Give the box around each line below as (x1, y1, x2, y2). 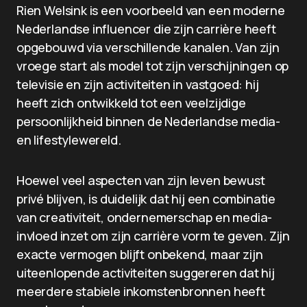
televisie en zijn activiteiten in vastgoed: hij (16, 76, 259, 93)
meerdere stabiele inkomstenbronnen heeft (16, 283, 265, 299)
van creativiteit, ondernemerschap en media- (16, 209, 273, 225)
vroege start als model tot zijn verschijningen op (16, 58, 289, 74)
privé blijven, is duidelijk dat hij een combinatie (16, 191, 276, 207)
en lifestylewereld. (16, 132, 121, 148)
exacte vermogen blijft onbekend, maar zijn (16, 246, 263, 262)
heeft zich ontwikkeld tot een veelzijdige (16, 95, 246, 111)
